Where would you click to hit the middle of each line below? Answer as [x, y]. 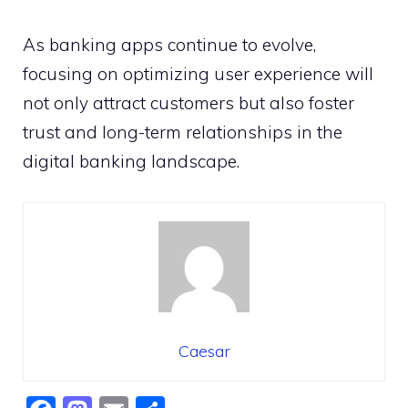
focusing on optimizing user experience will [198, 74]
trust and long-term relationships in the [183, 133]
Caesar [204, 351]
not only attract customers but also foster [189, 103]
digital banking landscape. [131, 162]
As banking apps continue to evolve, [169, 45]
